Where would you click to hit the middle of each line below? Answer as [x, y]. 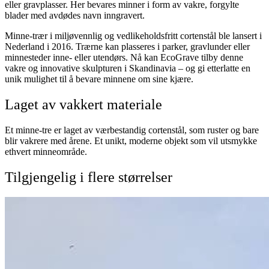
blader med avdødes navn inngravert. [75, 15]
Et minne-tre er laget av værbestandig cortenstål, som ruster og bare [132, 130]
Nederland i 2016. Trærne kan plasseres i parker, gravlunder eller [127, 46]
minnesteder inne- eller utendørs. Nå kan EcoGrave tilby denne [124, 57]
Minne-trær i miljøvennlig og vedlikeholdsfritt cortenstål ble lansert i [133, 35]
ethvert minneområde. [46, 151]
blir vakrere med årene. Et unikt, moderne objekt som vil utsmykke [131, 141]
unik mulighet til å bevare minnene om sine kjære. [99, 79]
